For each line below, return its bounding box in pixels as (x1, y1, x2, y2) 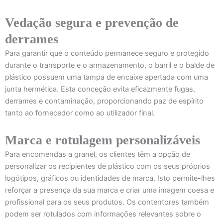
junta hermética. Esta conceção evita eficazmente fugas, (5, 85, 195, 94)
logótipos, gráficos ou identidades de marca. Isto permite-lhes (5, 173, 215, 183)
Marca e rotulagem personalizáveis (5, 132, 200, 147)
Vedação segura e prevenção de (5, 15, 179, 30)
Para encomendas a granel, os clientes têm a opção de (5, 149, 190, 159)
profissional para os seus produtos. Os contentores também (5, 197, 209, 207)
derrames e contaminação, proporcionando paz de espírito (5, 97, 204, 106)
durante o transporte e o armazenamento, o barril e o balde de (5, 61, 215, 70)
